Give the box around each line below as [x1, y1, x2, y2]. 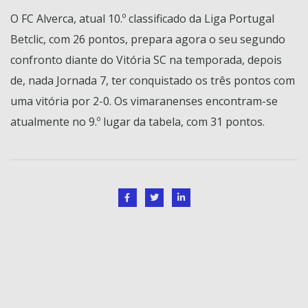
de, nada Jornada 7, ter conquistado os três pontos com [10, 72, 295, 88]
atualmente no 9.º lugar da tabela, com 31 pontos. [10, 113, 265, 129]
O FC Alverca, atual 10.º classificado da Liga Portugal [10, 10, 274, 26]
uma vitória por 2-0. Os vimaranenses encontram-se [10, 93, 278, 109]
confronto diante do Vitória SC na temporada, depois [10, 52, 282, 67]
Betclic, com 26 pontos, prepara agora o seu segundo [10, 31, 285, 47]
